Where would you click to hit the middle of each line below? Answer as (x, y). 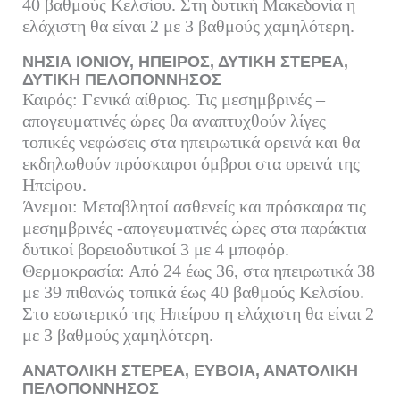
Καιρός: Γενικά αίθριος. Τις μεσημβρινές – (173, 99)
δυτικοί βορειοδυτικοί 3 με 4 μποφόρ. (155, 249)
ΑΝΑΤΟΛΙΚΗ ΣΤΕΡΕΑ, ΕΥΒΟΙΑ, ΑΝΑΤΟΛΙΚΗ (190, 370)
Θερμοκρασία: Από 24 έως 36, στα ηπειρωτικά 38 (198, 270)
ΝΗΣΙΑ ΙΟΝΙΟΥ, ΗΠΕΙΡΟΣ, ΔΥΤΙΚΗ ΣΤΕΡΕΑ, (185, 61)
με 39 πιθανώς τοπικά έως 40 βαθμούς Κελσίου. (193, 292)
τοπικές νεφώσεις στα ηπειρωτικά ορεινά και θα (191, 142)
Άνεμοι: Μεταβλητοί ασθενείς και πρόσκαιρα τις (194, 206)
